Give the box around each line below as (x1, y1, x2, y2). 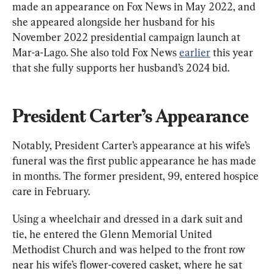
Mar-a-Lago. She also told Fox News (12, 45, 179, 59)
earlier (179, 45, 210, 59)
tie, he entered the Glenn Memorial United (12, 227, 215, 240)
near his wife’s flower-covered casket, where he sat (12, 257, 245, 271)
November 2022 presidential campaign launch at (12, 30, 243, 43)
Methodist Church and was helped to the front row (12, 242, 248, 256)
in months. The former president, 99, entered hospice (12, 169, 261, 182)
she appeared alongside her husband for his (12, 15, 217, 28)
